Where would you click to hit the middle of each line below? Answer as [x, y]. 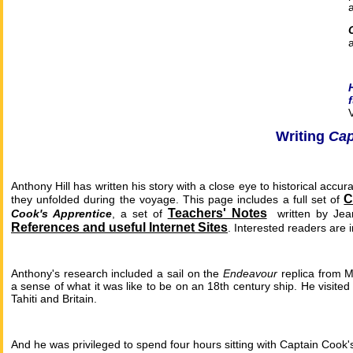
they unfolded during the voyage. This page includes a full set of [178, 200]
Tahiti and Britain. [57, 299]
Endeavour [251, 274]
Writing [303, 136]
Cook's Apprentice [61, 214]
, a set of [139, 214]
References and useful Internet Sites [119, 228]
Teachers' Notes [217, 214]
